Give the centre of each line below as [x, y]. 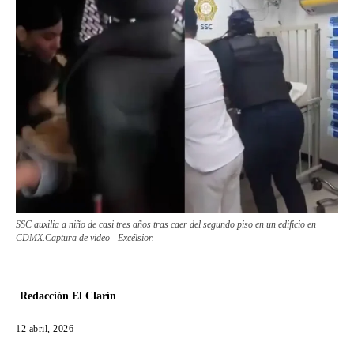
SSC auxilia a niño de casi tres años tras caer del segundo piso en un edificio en [166, 225]
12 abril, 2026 [45, 329]
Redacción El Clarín [68, 296]
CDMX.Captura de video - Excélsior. [85, 238]
